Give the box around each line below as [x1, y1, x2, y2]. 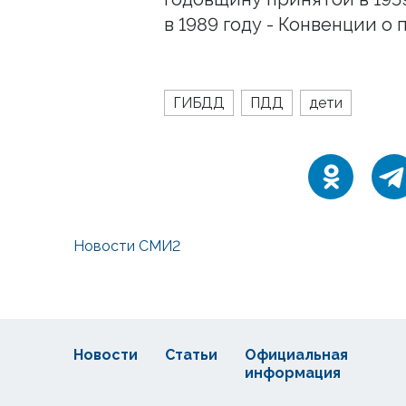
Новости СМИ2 [73, 237, 180, 256]
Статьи [165, 346, 217, 364]
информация [245, 364, 341, 382]
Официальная [245, 346, 348, 364]
